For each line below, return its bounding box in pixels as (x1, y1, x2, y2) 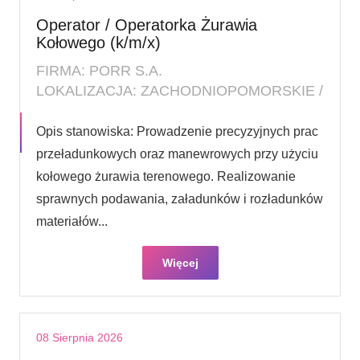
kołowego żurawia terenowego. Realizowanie (36, 169, 296, 183)
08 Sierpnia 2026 (36, 330, 123, 344)
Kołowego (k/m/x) (36, 33, 161, 51)
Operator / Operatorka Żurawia (36, 15, 257, 34)
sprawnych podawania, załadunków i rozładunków (36, 191, 323, 206)
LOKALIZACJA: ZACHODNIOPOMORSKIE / (36, 82, 323, 99)
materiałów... (36, 214, 108, 228)
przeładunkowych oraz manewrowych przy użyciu (36, 146, 318, 161)
